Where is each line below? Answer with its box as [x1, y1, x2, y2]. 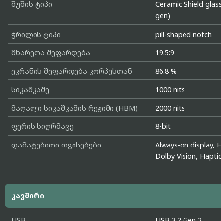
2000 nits [155, 103, 185, 113]
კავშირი [11, 191, 44, 201]
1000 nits [155, 84, 185, 94]
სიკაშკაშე [11, 84, 49, 94]
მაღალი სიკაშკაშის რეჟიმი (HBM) [11, 103, 138, 113]
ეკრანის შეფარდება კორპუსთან [11, 66, 132, 76]
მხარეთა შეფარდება [11, 47, 90, 57]
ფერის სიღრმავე [11, 121, 74, 131]
